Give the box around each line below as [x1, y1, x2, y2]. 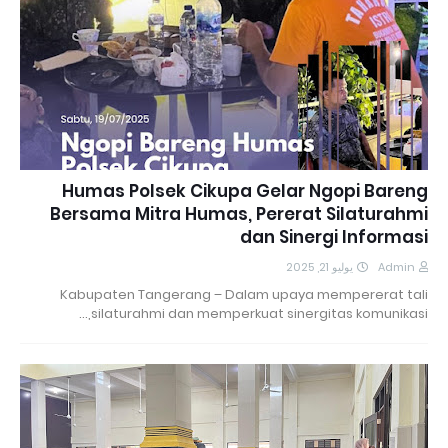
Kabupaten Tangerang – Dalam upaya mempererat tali [60, 284, 428, 304]
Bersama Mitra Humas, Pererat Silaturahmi [50, 201, 428, 226]
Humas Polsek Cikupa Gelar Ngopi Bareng [62, 178, 428, 203]
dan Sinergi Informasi [240, 224, 428, 249]
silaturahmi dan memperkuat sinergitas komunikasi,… [91, 303, 428, 323]
